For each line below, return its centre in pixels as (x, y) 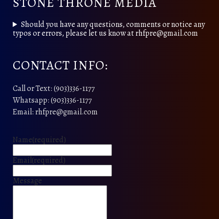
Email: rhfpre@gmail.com (55, 112)
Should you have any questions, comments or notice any (113, 25)
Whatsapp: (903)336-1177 (52, 100)
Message (27, 181)
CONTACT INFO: (60, 65)
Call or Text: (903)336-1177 (54, 89)
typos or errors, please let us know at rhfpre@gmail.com (105, 33)
